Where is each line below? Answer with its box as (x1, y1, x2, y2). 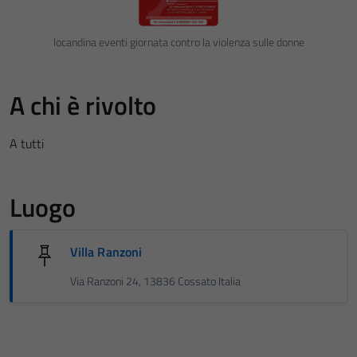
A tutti (10, 133, 44, 153)
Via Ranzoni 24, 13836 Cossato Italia (70, 272, 241, 290)
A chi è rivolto (10, 85, 156, 124)
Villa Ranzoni (70, 241, 143, 261)
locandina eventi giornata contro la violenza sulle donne (53, 33, 304, 51)
